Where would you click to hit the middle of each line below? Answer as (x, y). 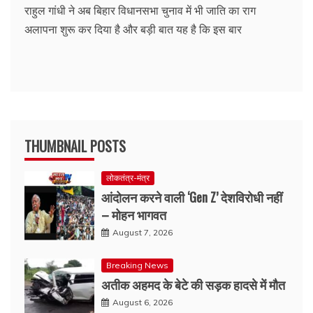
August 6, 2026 (143, 303)
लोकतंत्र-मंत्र (128, 178)
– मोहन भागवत (134, 215)
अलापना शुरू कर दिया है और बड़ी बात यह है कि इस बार (133, 30)
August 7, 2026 (143, 233)
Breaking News (137, 265)
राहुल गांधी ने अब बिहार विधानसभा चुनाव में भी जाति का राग (140, 11)
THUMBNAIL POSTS (75, 146)
